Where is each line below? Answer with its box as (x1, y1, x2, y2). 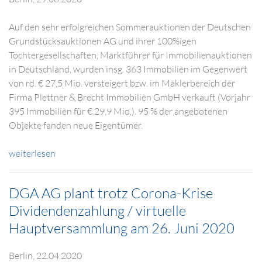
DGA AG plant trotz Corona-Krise (9, 184, 213, 202)
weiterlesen (9, 147, 56, 159)
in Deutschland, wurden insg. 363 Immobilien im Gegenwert (9, 63, 247, 75)
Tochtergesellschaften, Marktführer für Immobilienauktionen (9, 49, 252, 61)
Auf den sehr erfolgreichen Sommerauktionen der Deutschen (9, 21, 251, 33)
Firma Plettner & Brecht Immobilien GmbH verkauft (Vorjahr (9, 91, 250, 103)
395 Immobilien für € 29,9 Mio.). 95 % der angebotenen (9, 105, 227, 117)
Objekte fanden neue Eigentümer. (9, 119, 143, 131)
